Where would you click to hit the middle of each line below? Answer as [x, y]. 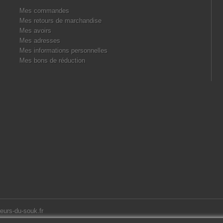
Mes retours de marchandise [60, 21]
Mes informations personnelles [63, 51]
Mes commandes [44, 11]
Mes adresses [40, 41]
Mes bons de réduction [52, 60]
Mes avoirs [35, 31]
